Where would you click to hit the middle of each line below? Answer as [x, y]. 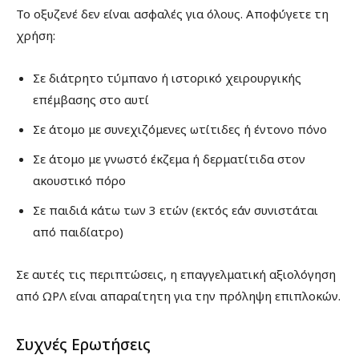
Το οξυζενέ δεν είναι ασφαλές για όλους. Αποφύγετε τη [172, 13]
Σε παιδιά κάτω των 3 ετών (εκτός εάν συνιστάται [175, 210]
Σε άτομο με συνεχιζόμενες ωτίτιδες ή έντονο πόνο [180, 129]
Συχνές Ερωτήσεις [83, 344]
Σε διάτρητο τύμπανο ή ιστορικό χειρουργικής [167, 77]
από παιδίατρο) [78, 231]
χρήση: [36, 35]
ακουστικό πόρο [79, 180]
